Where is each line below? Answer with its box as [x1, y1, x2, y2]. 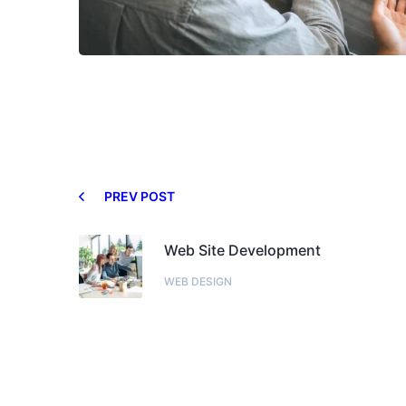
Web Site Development [164, 241, 321, 260]
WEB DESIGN [164, 275, 232, 289]
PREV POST [104, 188, 175, 204]
